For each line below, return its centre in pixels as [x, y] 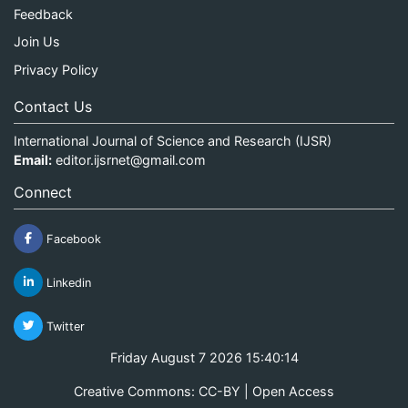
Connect [43, 192]
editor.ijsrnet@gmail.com [131, 159]
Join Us [37, 42]
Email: [33, 159]
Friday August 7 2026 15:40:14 [204, 357]
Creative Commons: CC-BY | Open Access [204, 391]
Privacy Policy [56, 69]
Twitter [64, 326]
